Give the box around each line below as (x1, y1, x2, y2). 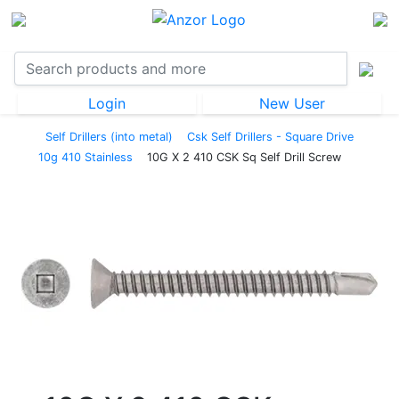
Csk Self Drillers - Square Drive (187, 129, 354, 143)
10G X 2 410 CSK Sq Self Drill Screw (147, 150, 341, 164)
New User (259, 94, 325, 112)
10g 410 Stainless (38, 150, 133, 164)
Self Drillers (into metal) (45, 129, 173, 143)
